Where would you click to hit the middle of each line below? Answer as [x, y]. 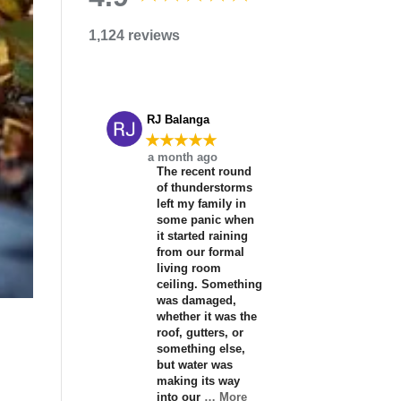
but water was [194, 364]
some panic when [205, 219]
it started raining [202, 235]
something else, [200, 348]
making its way [198, 380]
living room [188, 268]
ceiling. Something [209, 284]
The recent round [204, 171]
